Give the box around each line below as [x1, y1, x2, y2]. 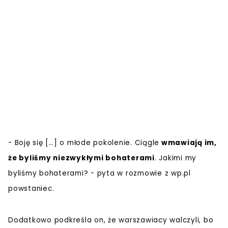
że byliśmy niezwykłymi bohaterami [8, 153, 155, 163]
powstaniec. [8, 183, 54, 193]
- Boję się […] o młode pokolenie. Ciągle [8, 137, 159, 148]
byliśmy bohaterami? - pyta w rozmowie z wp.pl [8, 168, 191, 178]
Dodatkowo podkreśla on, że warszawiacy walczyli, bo [8, 215, 214, 225]
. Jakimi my [154, 153, 196, 163]
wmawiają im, [159, 137, 217, 148]
